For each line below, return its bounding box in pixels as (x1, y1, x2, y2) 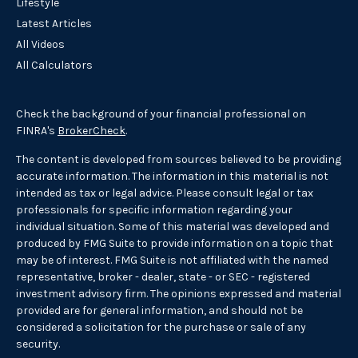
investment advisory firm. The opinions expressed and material (16, 287, 341, 301)
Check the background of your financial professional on (16, 107, 306, 121)
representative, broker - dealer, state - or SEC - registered (16, 270, 310, 284)
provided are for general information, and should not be (16, 304, 303, 318)
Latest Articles (16, 17, 92, 31)
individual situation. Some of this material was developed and (16, 220, 329, 234)
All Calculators (16, 58, 93, 73)
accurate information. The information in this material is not (16, 169, 328, 184)
